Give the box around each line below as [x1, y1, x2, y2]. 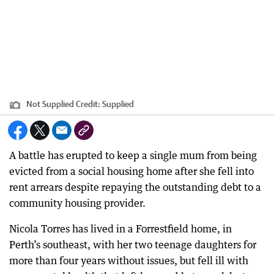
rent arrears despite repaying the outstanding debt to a [9, 180, 261, 193]
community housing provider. [9, 196, 146, 209]
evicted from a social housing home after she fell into [9, 165, 254, 177]
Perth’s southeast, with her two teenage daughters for [9, 238, 256, 251]
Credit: [74, 98, 102, 109]
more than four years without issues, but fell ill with [9, 254, 248, 267]
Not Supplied [26, 98, 74, 109]
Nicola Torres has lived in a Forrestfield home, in [9, 222, 232, 235]
